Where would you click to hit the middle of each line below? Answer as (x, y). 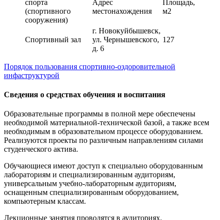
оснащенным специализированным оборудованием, (91, 192)
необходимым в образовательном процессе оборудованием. (103, 132)
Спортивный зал (53, 39)
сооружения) (46, 20)
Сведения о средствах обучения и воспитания (85, 94)
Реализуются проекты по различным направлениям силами (104, 140)
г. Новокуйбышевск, (126, 30)
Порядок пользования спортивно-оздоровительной (90, 66)
